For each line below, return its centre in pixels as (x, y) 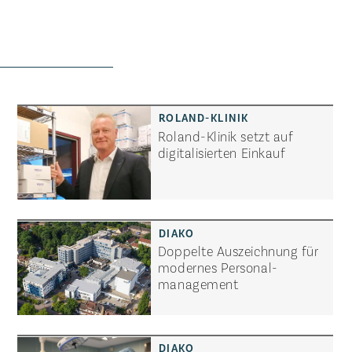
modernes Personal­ (218, 268)
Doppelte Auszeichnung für (238, 251)
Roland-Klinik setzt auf (225, 136)
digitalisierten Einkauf (222, 152)
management (198, 284)
